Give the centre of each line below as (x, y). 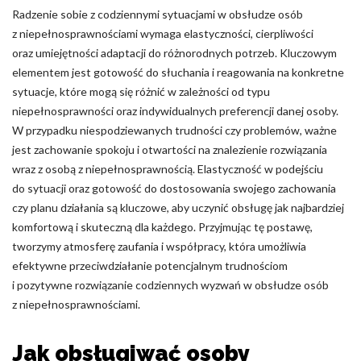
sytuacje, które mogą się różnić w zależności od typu (141, 91)
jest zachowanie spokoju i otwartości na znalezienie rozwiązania (170, 149)
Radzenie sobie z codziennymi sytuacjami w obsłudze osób (158, 14)
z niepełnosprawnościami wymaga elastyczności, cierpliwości (163, 33)
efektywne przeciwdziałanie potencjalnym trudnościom (150, 266)
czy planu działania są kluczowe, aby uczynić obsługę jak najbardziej (178, 207)
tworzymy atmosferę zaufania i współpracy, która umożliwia (159, 246)
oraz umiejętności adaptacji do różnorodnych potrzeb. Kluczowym (174, 53)
